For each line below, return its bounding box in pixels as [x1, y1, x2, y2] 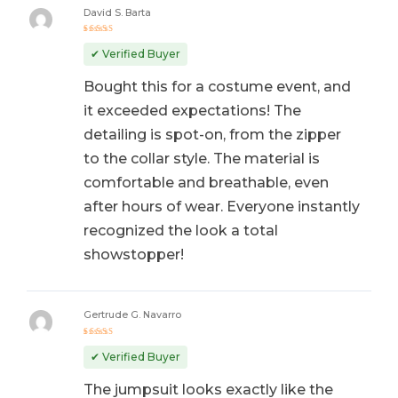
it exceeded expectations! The [83, 102, 301, 120]
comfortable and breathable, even [83, 174, 329, 192]
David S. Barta [83, 6, 151, 19]
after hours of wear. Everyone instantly [83, 198, 360, 216]
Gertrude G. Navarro [83, 309, 181, 322]
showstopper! [83, 246, 184, 264]
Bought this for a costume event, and [83, 78, 351, 96]
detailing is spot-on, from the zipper [83, 126, 341, 144]
